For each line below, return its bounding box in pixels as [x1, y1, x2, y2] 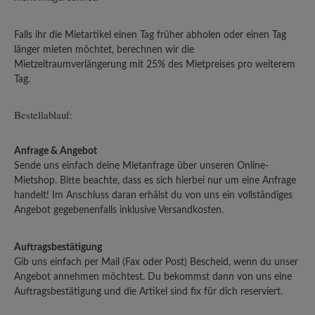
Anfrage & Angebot [14, 146, 97, 156]
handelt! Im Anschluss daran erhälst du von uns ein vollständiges [14, 190, 292, 200]
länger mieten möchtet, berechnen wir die [14, 44, 194, 55]
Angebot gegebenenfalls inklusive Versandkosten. [14, 205, 224, 215]
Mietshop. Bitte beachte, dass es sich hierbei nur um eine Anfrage [14, 175, 296, 186]
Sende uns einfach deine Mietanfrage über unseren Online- [14, 160, 269, 171]
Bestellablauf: [14, 108, 72, 122]
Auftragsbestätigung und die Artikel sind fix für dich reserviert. [14, 286, 283, 297]
